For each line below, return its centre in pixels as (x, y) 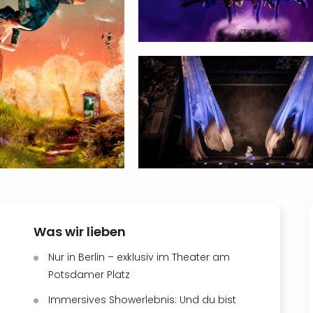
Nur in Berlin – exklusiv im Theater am (139, 257)
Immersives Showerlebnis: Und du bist (142, 300)
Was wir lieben (80, 232)
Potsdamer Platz (89, 275)
